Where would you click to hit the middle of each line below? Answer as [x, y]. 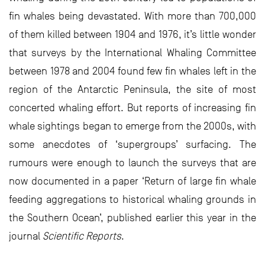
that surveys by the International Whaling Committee [132, 53]
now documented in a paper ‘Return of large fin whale [132, 181]
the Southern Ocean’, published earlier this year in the [132, 218]
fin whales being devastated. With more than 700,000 [132, 16]
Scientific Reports [82, 236]
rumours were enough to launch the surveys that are [132, 163]
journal [26, 236]
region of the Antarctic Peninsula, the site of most [132, 89]
